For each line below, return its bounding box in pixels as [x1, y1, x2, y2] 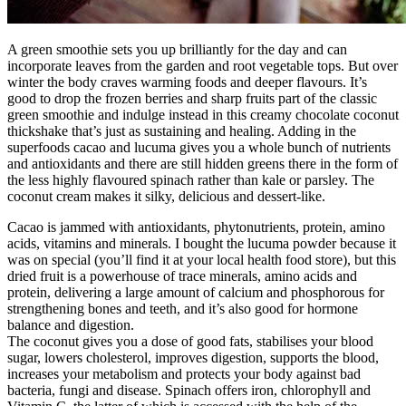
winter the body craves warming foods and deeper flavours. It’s [7, 73, 367, 90]
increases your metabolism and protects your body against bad [7, 365, 361, 382]
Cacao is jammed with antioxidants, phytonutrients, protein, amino [7, 218, 385, 235]
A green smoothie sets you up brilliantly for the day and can [7, 41, 347, 57]
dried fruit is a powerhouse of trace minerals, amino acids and [7, 267, 357, 284]
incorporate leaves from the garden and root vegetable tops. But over [7, 57, 398, 73]
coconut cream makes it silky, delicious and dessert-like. [7, 188, 325, 204]
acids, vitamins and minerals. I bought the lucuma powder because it [7, 235, 396, 251]
